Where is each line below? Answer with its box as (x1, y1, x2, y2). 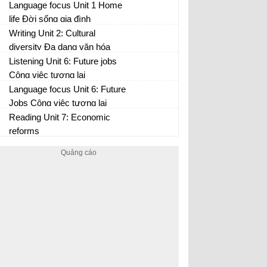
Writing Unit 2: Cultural (9, 28, 95, 38)
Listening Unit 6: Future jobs (9, 56, 117, 66)
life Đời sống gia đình (9, 14, 91, 24)
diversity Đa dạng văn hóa (9, 42, 110, 52)
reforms (9, 126, 39, 136)
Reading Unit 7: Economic (9, 112, 110, 122)
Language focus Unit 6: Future (9, 84, 126, 94)
